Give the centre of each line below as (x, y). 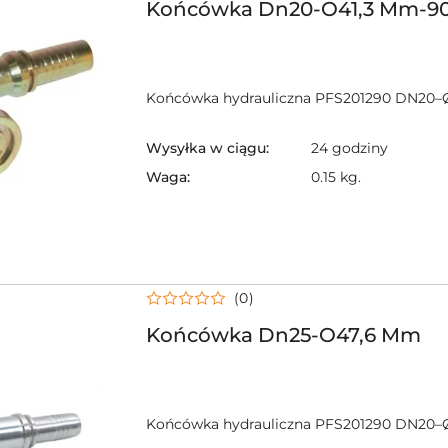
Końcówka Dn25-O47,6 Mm (283, 334)
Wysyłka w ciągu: (207, 148)
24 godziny (349, 148)
